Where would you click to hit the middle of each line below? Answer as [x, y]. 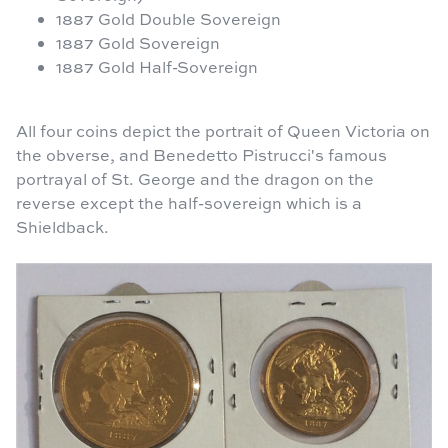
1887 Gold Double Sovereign [168, 18]
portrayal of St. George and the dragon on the [195, 178]
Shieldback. [62, 226]
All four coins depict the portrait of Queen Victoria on [223, 130]
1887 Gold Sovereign [138, 42]
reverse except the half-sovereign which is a [189, 202]
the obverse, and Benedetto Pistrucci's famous [201, 154]
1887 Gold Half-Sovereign [157, 66]
